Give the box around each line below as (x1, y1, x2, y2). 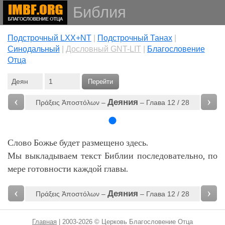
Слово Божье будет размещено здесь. (7, 138, 148, 148)
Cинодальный (7, 45, 60, 53)
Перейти (87, 78, 113, 85)
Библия (72, 4, 126, 21)
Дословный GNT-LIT (65, 45, 141, 53)
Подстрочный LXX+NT (7, 34, 91, 42)
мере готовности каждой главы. (7, 164, 128, 174)
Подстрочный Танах (97, 34, 172, 42)
